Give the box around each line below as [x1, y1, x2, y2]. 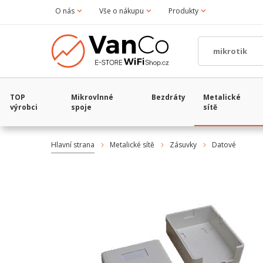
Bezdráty [151, 92, 186, 102]
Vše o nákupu [99, 6, 144, 16]
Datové [212, 140, 236, 150]
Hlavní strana [51, 140, 95, 150]
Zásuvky [170, 140, 197, 150]
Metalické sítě [110, 140, 154, 150]
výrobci [10, 102, 38, 112]
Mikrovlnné [71, 92, 114, 102]
